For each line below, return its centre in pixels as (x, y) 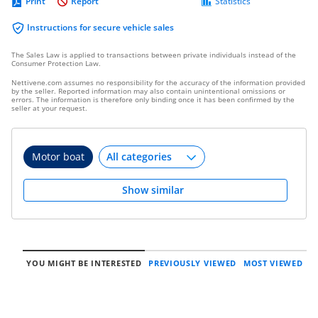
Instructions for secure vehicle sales (100, 27)
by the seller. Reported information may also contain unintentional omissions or (148, 91)
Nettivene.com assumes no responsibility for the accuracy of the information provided (158, 82)
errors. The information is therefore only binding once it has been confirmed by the (153, 99)
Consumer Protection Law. (56, 63)
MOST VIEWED (273, 263)
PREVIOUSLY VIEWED (192, 263)
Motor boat (58, 157)
